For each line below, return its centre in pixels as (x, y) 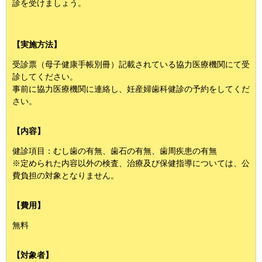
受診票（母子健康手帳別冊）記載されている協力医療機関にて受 (131, 64)
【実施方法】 (37, 44)
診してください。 (45, 77)
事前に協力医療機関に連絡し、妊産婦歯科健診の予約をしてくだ (131, 89)
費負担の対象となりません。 (65, 175)
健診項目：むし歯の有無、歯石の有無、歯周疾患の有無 (115, 151)
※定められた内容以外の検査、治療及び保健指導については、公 (131, 163)
